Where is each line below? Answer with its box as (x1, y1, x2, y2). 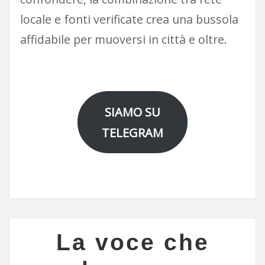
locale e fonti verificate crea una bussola (20, 11, 238, 27)
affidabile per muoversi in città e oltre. (20, 31, 227, 47)
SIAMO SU (105, 104, 160, 120)
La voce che (56, 230, 209, 256)
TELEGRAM (102, 124, 163, 141)
